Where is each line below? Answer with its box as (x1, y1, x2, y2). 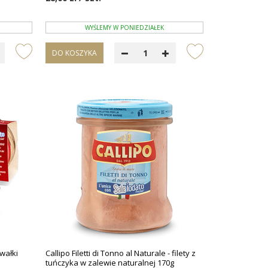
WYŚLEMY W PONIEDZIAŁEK (85, 23, 165, 32)
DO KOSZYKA (52, 48, 98, 58)
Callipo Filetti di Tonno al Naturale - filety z (45, 248, 196, 258)
